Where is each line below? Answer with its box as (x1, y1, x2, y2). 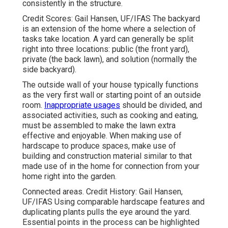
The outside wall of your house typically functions (22, 79, 198, 90)
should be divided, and (120, 100, 202, 110)
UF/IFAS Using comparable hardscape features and (22, 196, 205, 207)
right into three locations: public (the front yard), (22, 44, 189, 54)
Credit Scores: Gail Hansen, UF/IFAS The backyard (22, 13, 200, 23)
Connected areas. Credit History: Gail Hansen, (22, 186, 183, 196)
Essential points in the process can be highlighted (22, 217, 199, 227)
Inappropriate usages (44, 100, 120, 110)
